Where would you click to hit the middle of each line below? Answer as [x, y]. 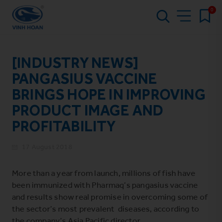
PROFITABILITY [64, 126]
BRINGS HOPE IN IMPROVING [109, 94]
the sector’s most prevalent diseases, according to [106, 208]
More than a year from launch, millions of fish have [104, 173]
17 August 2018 [47, 147]
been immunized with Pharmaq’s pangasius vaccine [105, 185]
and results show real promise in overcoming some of [110, 196]
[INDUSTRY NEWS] [75, 63]
